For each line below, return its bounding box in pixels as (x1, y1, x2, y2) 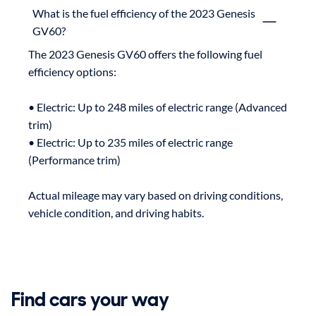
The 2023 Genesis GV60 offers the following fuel (28, 47, 262, 61)
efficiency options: (28, 64, 116, 78)
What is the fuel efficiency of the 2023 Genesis (32, 6, 255, 20)
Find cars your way (11, 286, 169, 312)
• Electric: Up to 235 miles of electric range (28, 135, 233, 149)
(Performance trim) (28, 152, 121, 166)
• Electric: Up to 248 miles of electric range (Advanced (28, 99, 287, 114)
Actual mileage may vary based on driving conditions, (28, 188, 283, 202)
